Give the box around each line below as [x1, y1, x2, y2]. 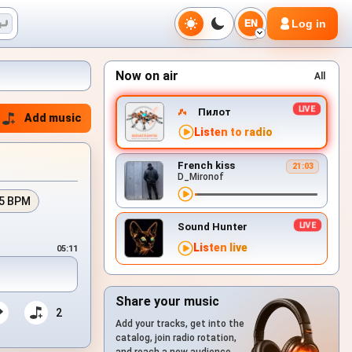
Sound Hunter [178, 221, 247, 233]
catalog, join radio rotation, [115, 332, 236, 343]
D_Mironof [178, 171, 224, 182]
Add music [24, 112, 82, 124]
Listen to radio [194, 125, 273, 138]
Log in [291, 17, 326, 30]
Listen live [193, 241, 247, 255]
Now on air [115, 68, 178, 83]
